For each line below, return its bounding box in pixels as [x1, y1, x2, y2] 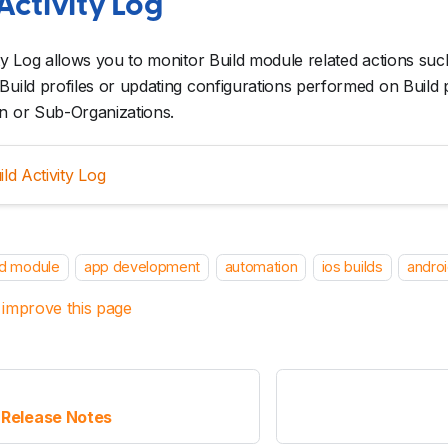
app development [83, 258, 201, 276]
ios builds [321, 258, 383, 276]
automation [224, 258, 298, 276]
